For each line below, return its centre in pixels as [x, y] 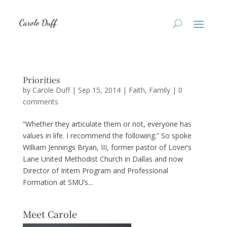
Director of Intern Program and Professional [95, 171]
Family [159, 90]
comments [40, 102]
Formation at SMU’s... [58, 182]
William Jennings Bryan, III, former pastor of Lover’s [107, 147]
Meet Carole [50, 214]
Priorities [41, 80]
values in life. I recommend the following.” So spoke [107, 136]
